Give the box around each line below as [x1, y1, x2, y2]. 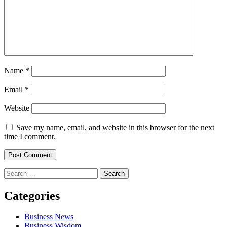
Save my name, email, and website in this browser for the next [16, 123, 214, 132]
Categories [4, 188, 60, 202]
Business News [24, 212, 73, 221]
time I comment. [4, 132, 56, 141]
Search [4, 167, 25, 176]
